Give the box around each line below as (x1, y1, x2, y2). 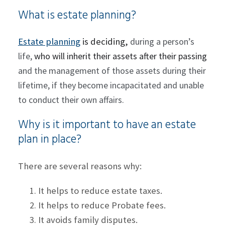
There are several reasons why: (18, 160, 142, 172)
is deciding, (80, 36, 130, 48)
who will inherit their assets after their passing (34, 50, 207, 62)
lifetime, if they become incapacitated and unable (18, 79, 204, 91)
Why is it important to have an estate (18, 116, 196, 135)
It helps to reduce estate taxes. (38, 184, 162, 196)
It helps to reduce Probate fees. (38, 199, 166, 211)
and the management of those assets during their (18, 65, 206, 77)
